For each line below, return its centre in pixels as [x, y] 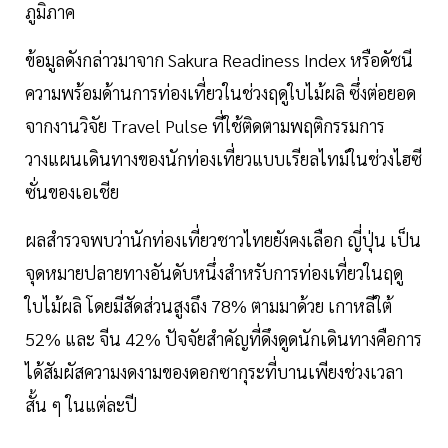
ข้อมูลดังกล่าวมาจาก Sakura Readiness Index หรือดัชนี [219, 60]
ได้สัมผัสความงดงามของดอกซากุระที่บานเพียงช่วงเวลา [214, 372]
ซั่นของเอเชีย [72, 192]
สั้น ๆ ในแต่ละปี [81, 405]
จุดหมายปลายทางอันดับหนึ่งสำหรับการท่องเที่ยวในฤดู [214, 273]
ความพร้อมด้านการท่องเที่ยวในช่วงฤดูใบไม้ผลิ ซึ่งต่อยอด [220, 93]
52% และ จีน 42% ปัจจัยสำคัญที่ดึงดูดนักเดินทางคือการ [223, 339]
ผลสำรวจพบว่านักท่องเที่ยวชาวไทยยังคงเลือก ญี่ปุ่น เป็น [223, 240]
